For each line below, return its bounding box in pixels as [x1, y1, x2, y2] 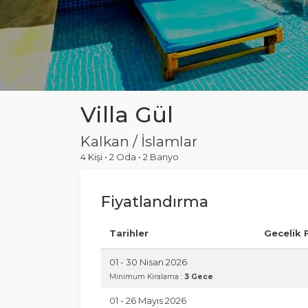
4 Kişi [80, 151, 104, 162]
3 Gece [184, 272, 213, 281]
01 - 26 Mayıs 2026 [109, 295, 186, 306]
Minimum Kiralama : [109, 272, 184, 281]
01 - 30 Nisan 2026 [109, 256, 187, 267]
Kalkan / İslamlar [80, 133, 197, 150]
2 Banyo [143, 151, 179, 162]
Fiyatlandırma [101, 192, 208, 211]
